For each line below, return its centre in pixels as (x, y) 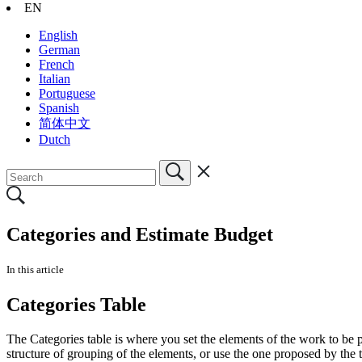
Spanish (59, 107)
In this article (35, 269)
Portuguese (67, 93)
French (57, 64)
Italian (55, 78)
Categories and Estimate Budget (140, 234)
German (59, 49)
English (58, 35)
